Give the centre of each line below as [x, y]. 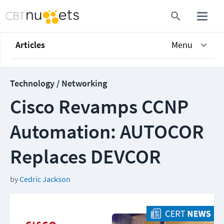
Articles [30, 45]
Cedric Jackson [45, 179]
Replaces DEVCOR [85, 156]
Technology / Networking [58, 83]
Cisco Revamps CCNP [99, 106]
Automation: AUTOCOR [107, 131]
